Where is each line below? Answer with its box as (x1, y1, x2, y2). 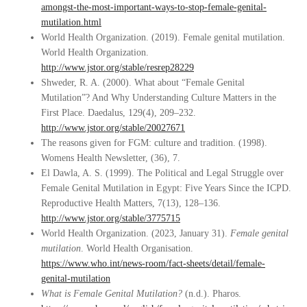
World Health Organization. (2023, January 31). (41, 228, 230, 238)
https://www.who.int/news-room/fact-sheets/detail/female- (41, 258, 265, 269)
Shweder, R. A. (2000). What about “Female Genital (41, 77, 245, 88)
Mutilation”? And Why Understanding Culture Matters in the (41, 93, 276, 103)
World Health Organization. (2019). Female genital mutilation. (41, 32, 285, 42)
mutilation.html (41, 17, 101, 27)
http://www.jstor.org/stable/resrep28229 (41, 62, 194, 73)
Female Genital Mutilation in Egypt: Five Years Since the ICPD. (41, 183, 291, 193)
